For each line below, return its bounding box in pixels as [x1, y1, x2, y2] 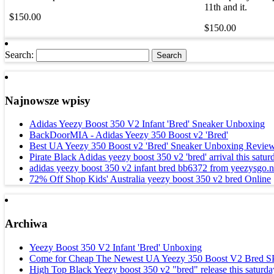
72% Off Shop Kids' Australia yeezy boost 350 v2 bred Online [29, 174, 271, 185]
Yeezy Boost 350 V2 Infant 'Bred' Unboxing [29, 242, 202, 253]
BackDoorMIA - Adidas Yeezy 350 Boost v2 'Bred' [29, 130, 228, 141]
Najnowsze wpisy [5, 94, 91, 107]
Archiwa [5, 217, 48, 231]
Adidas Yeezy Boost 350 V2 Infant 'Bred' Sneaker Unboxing [29, 119, 265, 130]
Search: [5, 49, 34, 60]
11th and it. [204, 1, 247, 12]
